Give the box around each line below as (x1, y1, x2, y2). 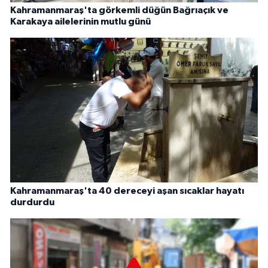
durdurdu (10, 197, 54, 207)
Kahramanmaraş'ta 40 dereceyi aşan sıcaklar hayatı (10, 185, 244, 196)
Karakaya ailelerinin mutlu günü (10, 16, 151, 26)
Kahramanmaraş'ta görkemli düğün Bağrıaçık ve (10, 5, 229, 15)
